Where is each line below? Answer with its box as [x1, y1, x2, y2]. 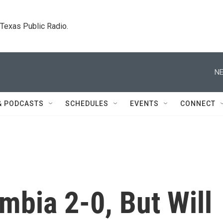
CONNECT [180, 100, 216, 108]
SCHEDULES [65, 100, 109, 108]
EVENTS [130, 100, 159, 108]
